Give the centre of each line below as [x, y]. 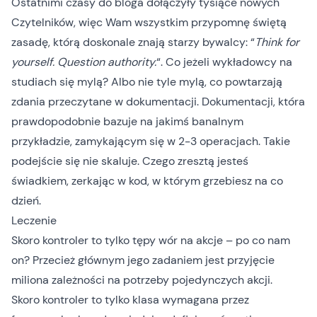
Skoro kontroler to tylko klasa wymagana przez [130, 300]
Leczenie [34, 220]
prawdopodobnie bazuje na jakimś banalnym [127, 121]
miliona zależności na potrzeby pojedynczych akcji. [142, 280]
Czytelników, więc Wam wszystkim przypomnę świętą [149, 22]
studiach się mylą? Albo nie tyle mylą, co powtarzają [147, 82]
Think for [277, 42]
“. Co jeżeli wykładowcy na [224, 62]
